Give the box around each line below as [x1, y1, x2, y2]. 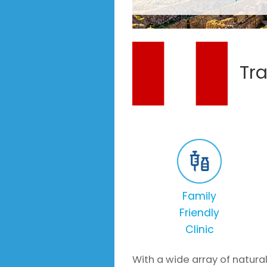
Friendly [179, 205, 219, 220]
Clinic [185, 222, 214, 237]
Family [182, 188, 216, 203]
